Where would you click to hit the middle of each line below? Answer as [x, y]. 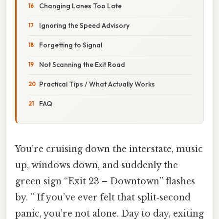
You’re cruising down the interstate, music [109, 149]
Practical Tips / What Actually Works [97, 84]
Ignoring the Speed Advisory [84, 25]
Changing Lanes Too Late [80, 6]
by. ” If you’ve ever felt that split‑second [103, 197]
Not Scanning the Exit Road [82, 64]
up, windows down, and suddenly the [97, 165]
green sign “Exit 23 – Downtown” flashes [105, 181]
